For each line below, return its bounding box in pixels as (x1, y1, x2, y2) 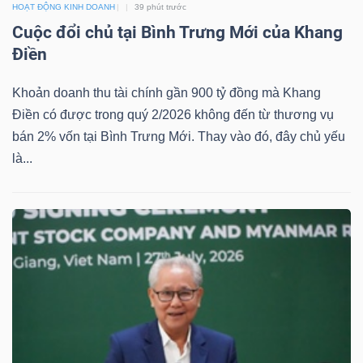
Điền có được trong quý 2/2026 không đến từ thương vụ (12, 108, 334, 122)
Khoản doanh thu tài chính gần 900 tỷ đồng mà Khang (12, 86, 321, 100)
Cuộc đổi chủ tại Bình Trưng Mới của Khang (12, 23, 343, 43)
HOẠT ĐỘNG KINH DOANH (12, 2, 115, 12)
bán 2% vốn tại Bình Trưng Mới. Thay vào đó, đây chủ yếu (12, 130, 345, 144)
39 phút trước (135, 2, 186, 12)
